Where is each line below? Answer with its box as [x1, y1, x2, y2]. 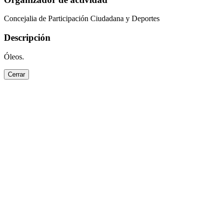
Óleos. [4, 52, 24, 61]
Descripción [4, 32, 51, 43]
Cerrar [8, 70, 25, 78]
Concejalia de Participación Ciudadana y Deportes [4, 14, 160, 23]
